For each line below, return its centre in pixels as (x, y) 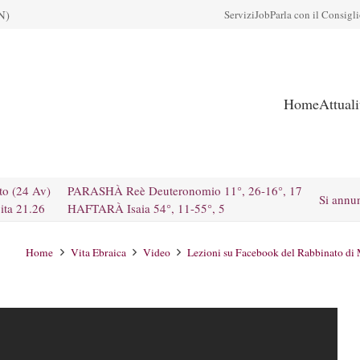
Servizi (239, 14)
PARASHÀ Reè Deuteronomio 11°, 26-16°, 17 (185, 190)
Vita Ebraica (98, 252)
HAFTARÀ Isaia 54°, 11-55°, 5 (146, 208)
